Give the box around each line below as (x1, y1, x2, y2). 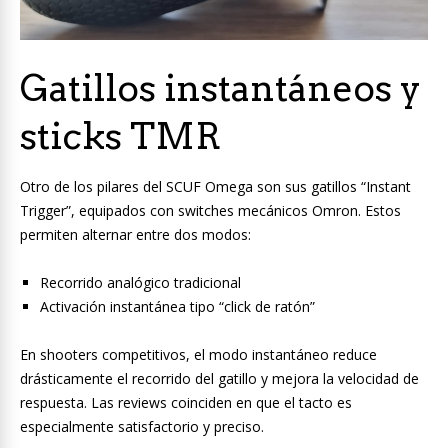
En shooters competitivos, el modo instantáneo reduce (20, 344, 377, 364)
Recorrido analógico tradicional (40, 272, 241, 292)
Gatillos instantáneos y (20, 65, 421, 110)
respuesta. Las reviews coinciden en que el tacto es (20, 392, 352, 412)
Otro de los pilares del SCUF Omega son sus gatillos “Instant (20, 176, 411, 196)
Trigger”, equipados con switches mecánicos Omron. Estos (20, 200, 401, 220)
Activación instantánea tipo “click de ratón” (40, 296, 315, 316)
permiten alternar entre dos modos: (20, 224, 251, 244)
